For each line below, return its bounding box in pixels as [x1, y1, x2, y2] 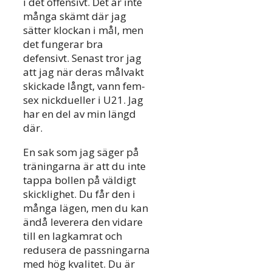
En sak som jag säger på [23, 144, 139, 159]
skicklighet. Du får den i [23, 186, 135, 201]
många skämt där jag [23, 8, 126, 23]
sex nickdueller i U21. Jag [23, 92, 143, 107]
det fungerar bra [23, 36, 103, 51]
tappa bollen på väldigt [23, 172, 136, 187]
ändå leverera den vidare [23, 214, 143, 229]
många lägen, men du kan [23, 200, 148, 215]
